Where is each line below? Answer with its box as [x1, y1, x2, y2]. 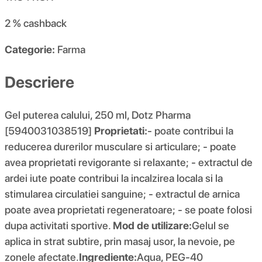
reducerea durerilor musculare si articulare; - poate [5, 140, 236, 153]
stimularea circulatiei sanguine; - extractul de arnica [5, 187, 240, 200]
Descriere [5, 72, 74, 92]
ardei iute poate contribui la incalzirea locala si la [5, 171, 223, 184]
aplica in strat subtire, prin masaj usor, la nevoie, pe [5, 235, 235, 247]
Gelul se [192, 219, 229, 232]
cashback [23, 17, 67, 30]
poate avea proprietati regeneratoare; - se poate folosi [5, 203, 252, 216]
